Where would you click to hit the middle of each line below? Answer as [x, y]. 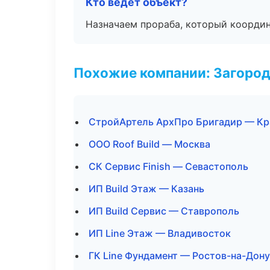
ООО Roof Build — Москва [149, 144]
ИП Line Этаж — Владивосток [160, 233]
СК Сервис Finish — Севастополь [168, 166]
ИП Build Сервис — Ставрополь [164, 211]
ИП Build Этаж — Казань [146, 189]
